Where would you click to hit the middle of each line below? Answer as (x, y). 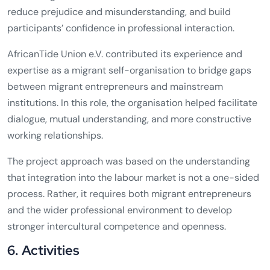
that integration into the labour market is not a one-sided (133, 178)
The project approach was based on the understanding (129, 162)
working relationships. (55, 136)
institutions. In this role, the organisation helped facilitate (132, 103)
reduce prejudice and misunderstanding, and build (119, 12)
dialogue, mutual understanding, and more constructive (129, 119)
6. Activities (43, 251)
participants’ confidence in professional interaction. (121, 28)
